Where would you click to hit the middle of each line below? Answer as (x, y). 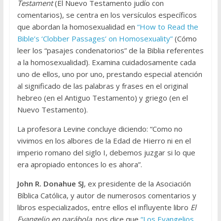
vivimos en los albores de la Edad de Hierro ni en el (104, 141)
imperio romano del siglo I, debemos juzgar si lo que (106, 153)
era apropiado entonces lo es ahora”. (79, 165)
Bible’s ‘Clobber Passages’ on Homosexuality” (95, 39)
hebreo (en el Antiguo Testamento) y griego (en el (102, 98)
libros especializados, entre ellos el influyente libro (104, 207)
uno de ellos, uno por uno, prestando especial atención (110, 74)
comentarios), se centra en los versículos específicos (107, 15)
